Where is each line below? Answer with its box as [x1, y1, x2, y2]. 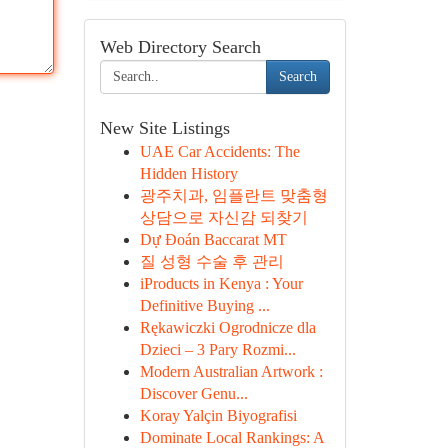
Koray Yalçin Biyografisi [139, 407, 297, 424]
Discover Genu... [139, 385, 248, 402]
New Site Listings [99, 118, 230, 138]
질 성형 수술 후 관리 [139, 253, 284, 270]
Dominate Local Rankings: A [139, 429, 324, 446]
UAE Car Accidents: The [139, 143, 300, 160]
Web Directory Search [99, 37, 261, 57]
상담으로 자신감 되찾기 [139, 209, 308, 226]
